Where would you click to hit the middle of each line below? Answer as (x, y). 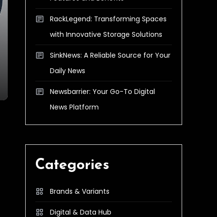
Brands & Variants (80, 191)
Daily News (68, 71)
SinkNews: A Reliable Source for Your (110, 55)
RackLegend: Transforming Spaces (108, 19)
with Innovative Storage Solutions (106, 34)
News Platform (74, 107)
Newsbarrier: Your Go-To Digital (102, 92)
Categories (72, 165)
